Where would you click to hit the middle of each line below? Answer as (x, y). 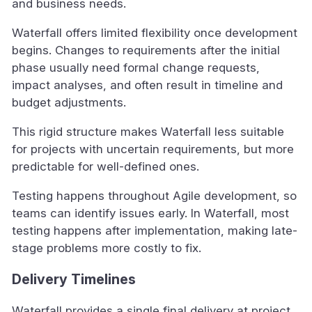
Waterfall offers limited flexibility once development (155, 33)
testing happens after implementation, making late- (155, 231)
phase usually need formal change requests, (136, 68)
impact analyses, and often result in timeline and (147, 85)
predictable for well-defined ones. (106, 167)
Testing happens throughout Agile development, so (154, 196)
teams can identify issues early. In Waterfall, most (150, 213)
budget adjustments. (69, 103)
